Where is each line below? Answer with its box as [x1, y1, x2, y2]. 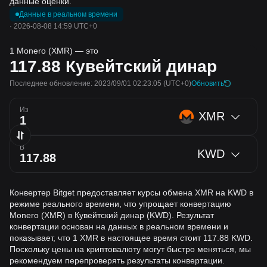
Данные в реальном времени [19, 10, 117, 18]
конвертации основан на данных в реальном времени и [10, 222, 228, 231]
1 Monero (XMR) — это [10, 46, 98, 55]
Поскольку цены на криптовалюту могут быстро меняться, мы [10, 244, 251, 254]
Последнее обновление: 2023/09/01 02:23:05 [10, 79, 162, 88]
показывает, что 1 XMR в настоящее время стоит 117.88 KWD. [10, 233, 253, 243]
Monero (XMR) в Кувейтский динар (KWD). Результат [10, 210, 214, 220]
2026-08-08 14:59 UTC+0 [14, 22, 97, 30]
